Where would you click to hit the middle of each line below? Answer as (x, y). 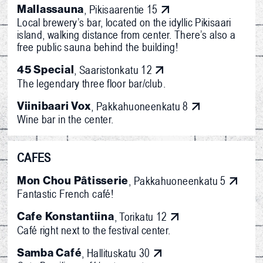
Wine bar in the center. (65, 119)
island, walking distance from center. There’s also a (126, 35)
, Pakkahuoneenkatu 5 (177, 180)
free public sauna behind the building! (97, 47)
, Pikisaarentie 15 (121, 9)
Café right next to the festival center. (94, 230)
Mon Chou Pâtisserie (73, 180)
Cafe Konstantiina (65, 217)
